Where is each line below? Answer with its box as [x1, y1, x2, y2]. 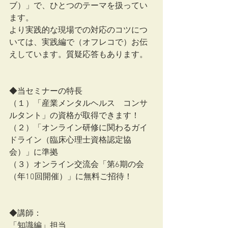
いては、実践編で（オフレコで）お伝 [9, 38, 148, 48]
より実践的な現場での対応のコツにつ [9, 25, 148, 36]
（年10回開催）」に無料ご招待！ [9, 172, 132, 182]
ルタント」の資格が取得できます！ [9, 111, 139, 121]
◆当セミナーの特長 [9, 87, 82, 97]
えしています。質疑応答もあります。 [9, 50, 148, 60]
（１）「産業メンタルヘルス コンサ [9, 99, 148, 109]
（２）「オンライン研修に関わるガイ [9, 123, 148, 133]
